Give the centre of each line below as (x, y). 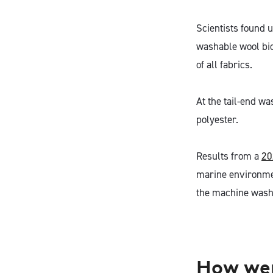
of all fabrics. (224, 65)
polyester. (217, 119)
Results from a (229, 156)
